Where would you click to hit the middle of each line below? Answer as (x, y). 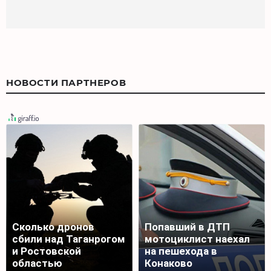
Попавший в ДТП (187, 227)
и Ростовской (47, 251)
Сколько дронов (53, 227)
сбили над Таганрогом (69, 239)
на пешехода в (181, 251)
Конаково (168, 263)
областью (37, 263)
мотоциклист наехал (197, 239)
